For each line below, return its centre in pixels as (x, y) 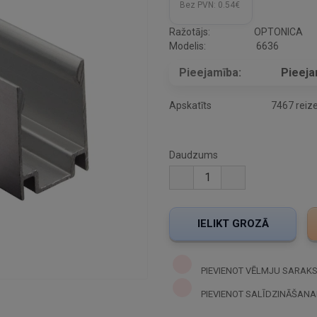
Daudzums (194, 155)
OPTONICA (278, 32)
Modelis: (188, 46)
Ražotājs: (190, 32)
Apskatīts (190, 106)
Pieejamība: (210, 73)
